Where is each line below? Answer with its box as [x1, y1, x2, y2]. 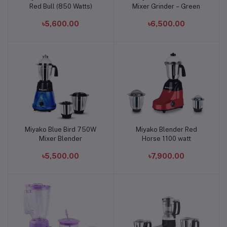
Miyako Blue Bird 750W [25, 125, 97, 133]
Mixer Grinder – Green [132, 2, 201, 10]
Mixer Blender [39, 134, 83, 142]
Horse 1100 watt [141, 134, 191, 142]
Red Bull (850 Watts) [29, 2, 92, 10]
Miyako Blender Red [135, 125, 197, 133]
